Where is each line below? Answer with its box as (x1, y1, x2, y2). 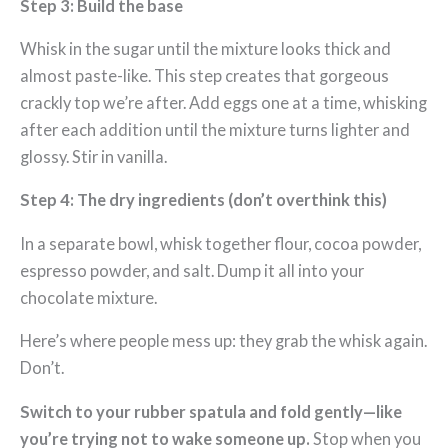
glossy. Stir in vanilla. (20, 147, 167, 167)
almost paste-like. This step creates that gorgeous (20, 66, 389, 86)
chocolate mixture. (20, 287, 157, 307)
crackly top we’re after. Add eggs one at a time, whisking (20, 93, 427, 113)
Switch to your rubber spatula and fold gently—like (20, 401, 402, 421)
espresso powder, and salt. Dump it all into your (20, 260, 364, 280)
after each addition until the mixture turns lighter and (20, 120, 410, 140)
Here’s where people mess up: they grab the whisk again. (20, 331, 427, 351)
